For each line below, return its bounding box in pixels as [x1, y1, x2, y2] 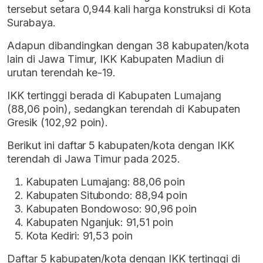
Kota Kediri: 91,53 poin [26, 230, 133, 242]
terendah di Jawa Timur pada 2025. [7, 153, 181, 166]
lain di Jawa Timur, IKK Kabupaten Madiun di [7, 53, 224, 66]
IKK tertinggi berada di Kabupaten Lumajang [7, 89, 221, 102]
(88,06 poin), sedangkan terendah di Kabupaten [7, 103, 240, 116]
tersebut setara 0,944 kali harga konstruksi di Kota [7, 3, 251, 16]
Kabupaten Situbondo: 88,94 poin [26, 189, 187, 202]
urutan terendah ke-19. [7, 66, 116, 79]
